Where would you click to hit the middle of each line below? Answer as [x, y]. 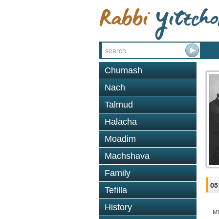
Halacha [121, 122]
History [118, 207]
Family [118, 173]
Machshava [127, 156]
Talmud [119, 105]
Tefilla [116, 190]
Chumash [123, 70]
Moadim [120, 139]
